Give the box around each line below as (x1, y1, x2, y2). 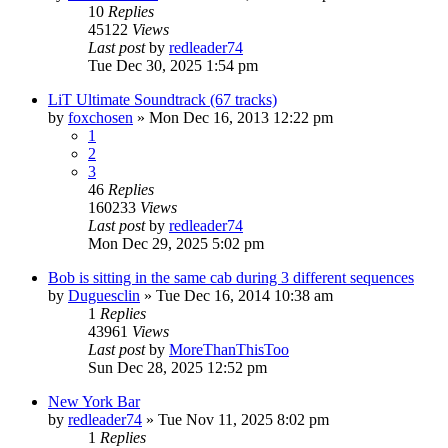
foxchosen (68, 108, 133, 126)
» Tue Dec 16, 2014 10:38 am (140, 286, 333, 304)
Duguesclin (68, 286, 140, 304)
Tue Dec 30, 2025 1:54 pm (88, 56, 258, 74)
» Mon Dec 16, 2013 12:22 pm (133, 108, 333, 126)
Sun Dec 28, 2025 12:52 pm (88, 358, 267, 376)
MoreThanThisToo (169, 340, 289, 358)
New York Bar (48, 392, 140, 410)
